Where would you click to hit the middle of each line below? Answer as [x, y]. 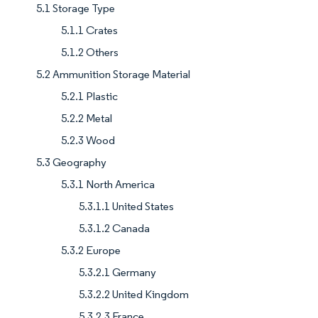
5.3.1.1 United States [126, 206]
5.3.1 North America [108, 184]
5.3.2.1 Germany [117, 272]
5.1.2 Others [90, 52]
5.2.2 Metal [87, 118]
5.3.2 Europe [91, 250]
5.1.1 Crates [89, 30]
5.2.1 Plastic [89, 96]
